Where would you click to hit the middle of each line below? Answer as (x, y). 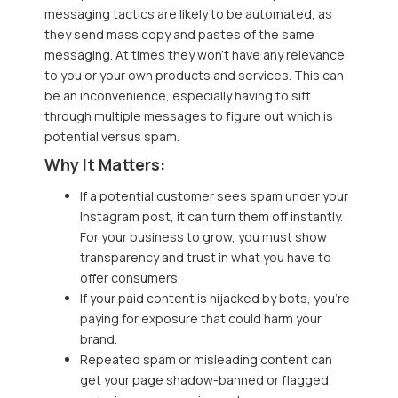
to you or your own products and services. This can (194, 76)
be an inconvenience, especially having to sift (178, 96)
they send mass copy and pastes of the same (179, 35)
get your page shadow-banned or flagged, (206, 379)
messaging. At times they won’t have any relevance (195, 55)
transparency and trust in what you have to (206, 257)
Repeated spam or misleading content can (206, 359)
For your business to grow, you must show (203, 236)
